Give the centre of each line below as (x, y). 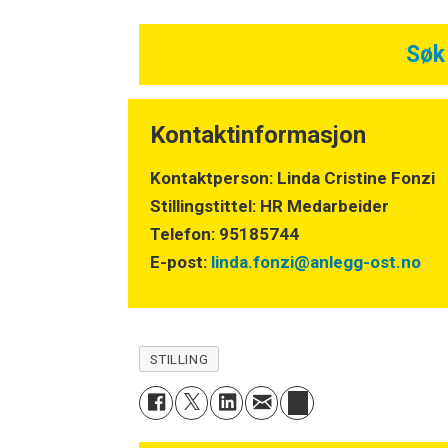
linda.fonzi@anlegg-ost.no (316, 261)
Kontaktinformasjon (258, 135)
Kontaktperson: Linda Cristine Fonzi (293, 177)
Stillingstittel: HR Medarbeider (270, 205)
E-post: (181, 261)
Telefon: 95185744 (225, 233)
